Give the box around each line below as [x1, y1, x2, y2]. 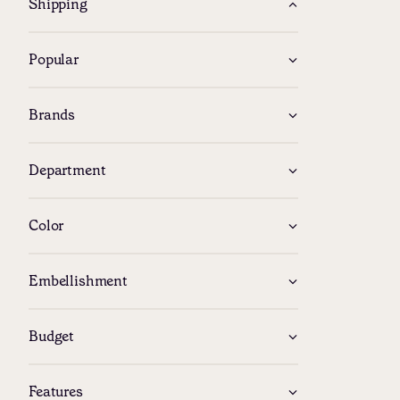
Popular [29, 50, 79, 69]
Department [29, 161, 106, 179]
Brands [29, 105, 76, 124]
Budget [29, 327, 75, 346]
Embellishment [29, 271, 128, 290]
